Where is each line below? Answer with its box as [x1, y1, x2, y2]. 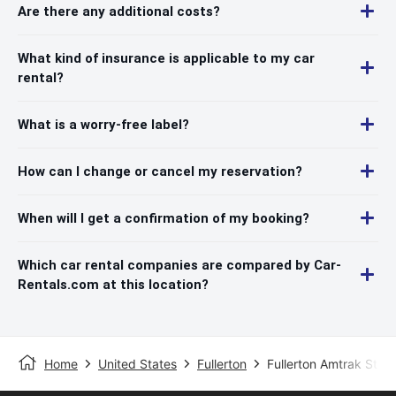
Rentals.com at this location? [18, 276, 209, 293]
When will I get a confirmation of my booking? [18, 209, 309, 226]
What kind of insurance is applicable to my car [18, 49, 315, 66]
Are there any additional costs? [18, 3, 220, 19]
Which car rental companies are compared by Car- [18, 256, 341, 273]
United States [98, 355, 177, 371]
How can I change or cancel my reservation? [18, 163, 302, 179]
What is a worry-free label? [18, 116, 189, 133]
